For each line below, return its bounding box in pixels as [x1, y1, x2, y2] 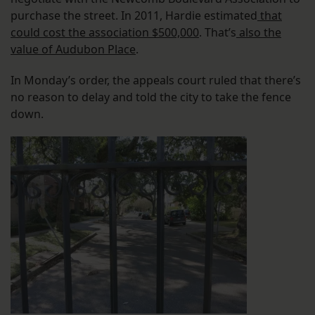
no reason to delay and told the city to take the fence [11, 89, 291, 105]
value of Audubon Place [11, 41, 136, 58]
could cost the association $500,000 [11, 25, 199, 41]
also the [236, 25, 281, 41]
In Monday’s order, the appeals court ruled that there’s [11, 72, 301, 89]
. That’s [199, 25, 236, 41]
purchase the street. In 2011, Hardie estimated [11, 8, 257, 24]
